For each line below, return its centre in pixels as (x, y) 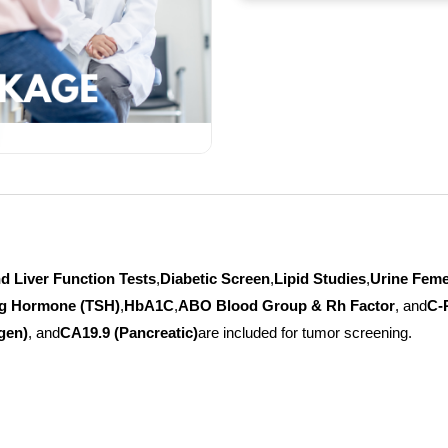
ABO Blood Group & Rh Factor (286, 306)
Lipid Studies (320, 279)
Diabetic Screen (215, 279)
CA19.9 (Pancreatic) (129, 333)
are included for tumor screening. (305, 333)
